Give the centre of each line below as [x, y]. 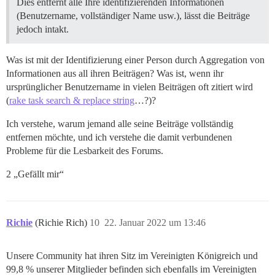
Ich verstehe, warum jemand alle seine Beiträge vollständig [120, 123]
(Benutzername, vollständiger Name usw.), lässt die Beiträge [133, 15]
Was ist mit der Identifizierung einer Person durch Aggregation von [135, 60]
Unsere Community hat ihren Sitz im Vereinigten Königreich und [132, 255]
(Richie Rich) [62, 222]
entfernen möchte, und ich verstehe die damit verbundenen [119, 137]
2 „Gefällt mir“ [35, 174]
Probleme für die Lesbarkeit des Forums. [85, 150]
